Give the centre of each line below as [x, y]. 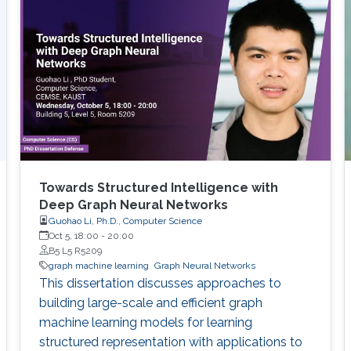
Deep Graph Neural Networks [133, 204]
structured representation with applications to [170, 342]
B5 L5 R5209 [75, 250]
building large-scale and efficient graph [150, 302]
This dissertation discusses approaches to [160, 283]
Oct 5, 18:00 [73, 235]
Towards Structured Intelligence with [158, 187]
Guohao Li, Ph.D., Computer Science [125, 221]
